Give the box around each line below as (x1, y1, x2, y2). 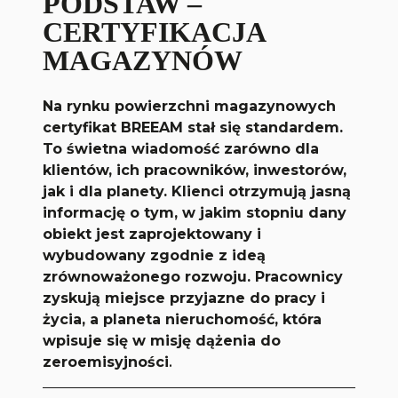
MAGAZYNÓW (43, 44, 243, 76)
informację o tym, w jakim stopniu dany (43, 204, 347, 221)
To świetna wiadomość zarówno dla (43, 140, 320, 157)
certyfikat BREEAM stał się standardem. (43, 119, 344, 136)
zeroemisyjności (43, 354, 170, 370)
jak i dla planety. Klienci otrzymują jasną (43, 183, 352, 200)
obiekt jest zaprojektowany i (43, 226, 262, 243)
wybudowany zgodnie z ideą (43, 247, 267, 264)
